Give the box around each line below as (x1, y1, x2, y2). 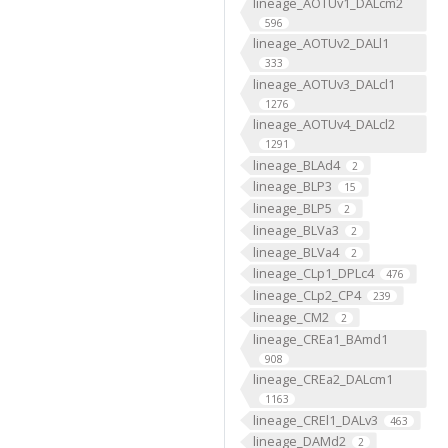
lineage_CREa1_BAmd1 (252, 329, 388, 348)
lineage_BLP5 (252, 199, 332, 218)
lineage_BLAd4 (252, 155, 340, 174)
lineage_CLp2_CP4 (252, 286, 361, 305)
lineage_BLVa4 (252, 242, 339, 261)
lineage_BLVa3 (252, 220, 339, 239)
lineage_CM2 (252, 307, 329, 326)
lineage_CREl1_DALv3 (252, 410, 378, 429)
